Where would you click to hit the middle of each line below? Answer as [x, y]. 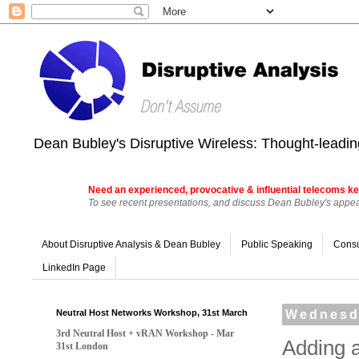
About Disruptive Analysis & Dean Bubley [131, 245]
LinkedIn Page [74, 267]
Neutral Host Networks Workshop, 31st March [152, 312]
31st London [82, 346]
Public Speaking [277, 245]
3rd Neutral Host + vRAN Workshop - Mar [145, 333]
